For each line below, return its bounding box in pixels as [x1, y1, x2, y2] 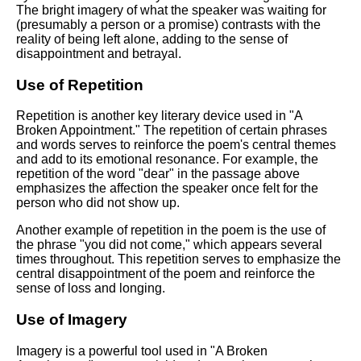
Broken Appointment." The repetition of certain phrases [16, 123, 327, 138]
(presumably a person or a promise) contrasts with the [16, 17, 321, 31]
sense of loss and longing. [16, 281, 165, 296]
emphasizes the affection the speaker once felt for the [16, 181, 318, 196]
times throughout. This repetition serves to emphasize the [16, 252, 341, 267]
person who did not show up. [16, 196, 180, 210]
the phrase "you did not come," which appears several [16, 238, 322, 252]
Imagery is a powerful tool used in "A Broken [16, 343, 268, 358]
